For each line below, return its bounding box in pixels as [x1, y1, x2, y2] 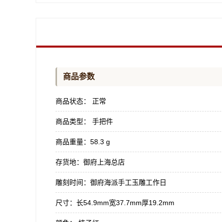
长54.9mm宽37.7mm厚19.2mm [76, 199, 174, 207]
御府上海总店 [83, 158, 125, 166]
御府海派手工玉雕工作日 [90, 178, 166, 186]
